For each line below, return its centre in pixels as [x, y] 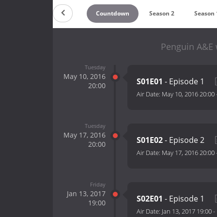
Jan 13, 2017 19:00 [187, 211]
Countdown [112, 13]
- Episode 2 [185, 140]
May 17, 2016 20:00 [188, 153]
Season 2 [162, 13]
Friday [98, 184]
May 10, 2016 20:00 [188, 94]
